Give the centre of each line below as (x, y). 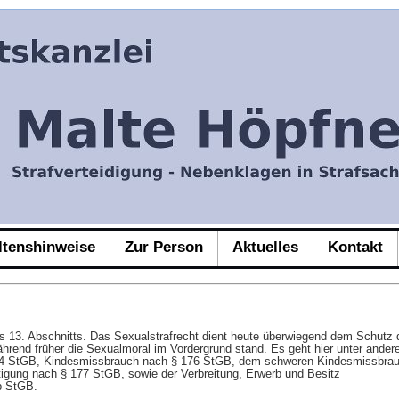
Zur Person (164, 247)
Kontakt (355, 247)
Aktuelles (265, 247)
